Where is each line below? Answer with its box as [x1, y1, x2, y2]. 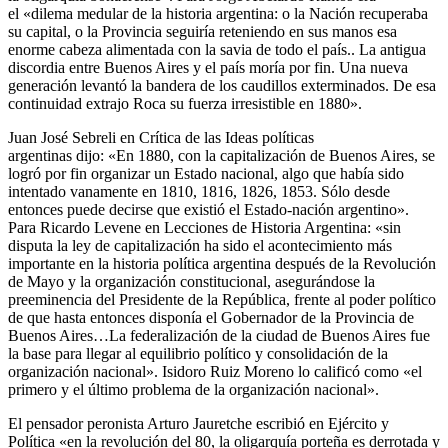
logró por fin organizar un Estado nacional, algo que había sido [8, 165, 404, 183]
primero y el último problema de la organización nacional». [8, 381, 379, 399]
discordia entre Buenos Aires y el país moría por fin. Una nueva [8, 59, 408, 77]
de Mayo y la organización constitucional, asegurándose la [8, 273, 375, 291]
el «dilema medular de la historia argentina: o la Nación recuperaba [8, 5, 428, 23]
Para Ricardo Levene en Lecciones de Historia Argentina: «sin [8, 219, 401, 237]
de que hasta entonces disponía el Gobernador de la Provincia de [8, 309, 414, 327]
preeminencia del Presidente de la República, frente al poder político [8, 291, 436, 309]
